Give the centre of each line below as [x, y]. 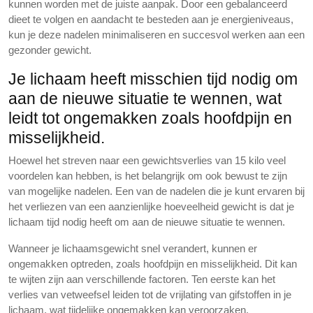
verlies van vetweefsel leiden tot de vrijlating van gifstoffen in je [150, 294]
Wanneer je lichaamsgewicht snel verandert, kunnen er [133, 248]
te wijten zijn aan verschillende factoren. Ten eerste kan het [142, 279]
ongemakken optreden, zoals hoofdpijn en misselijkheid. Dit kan [153, 264]
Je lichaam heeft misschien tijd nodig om [153, 79]
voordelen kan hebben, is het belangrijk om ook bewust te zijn [148, 176]
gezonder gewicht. [50, 50]
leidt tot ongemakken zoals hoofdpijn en [150, 118]
